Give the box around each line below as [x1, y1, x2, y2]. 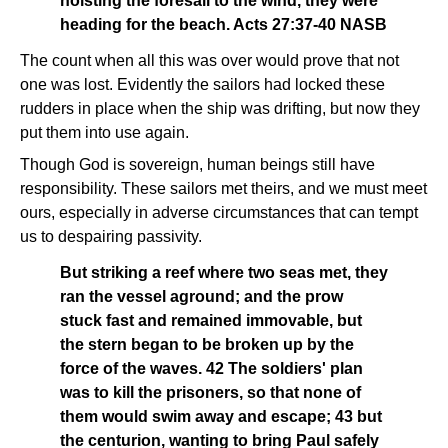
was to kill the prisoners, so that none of [60, 384, 361, 401]
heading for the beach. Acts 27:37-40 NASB [60, 16, 387, 33]
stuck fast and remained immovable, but [60, 312, 362, 329]
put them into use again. [20, 124, 189, 141]
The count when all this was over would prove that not [20, 52, 399, 69]
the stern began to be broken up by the [60, 336, 354, 353]
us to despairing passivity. [20, 228, 202, 245]
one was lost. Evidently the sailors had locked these [20, 76, 385, 93]
